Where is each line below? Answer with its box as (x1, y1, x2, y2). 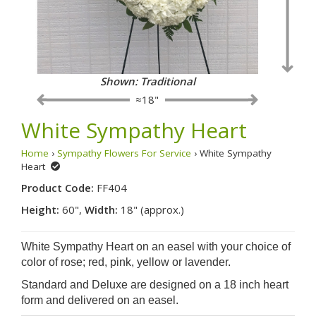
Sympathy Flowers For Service (57, 146, 191, 159)
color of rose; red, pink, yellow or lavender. (21, 255, 231, 268)
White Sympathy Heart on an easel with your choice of (21, 240, 291, 253)
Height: (21, 202, 59, 217)
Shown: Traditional (99, 73, 195, 88)
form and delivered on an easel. (21, 293, 181, 306)
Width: (85, 202, 118, 217)
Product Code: (21, 180, 97, 195)
